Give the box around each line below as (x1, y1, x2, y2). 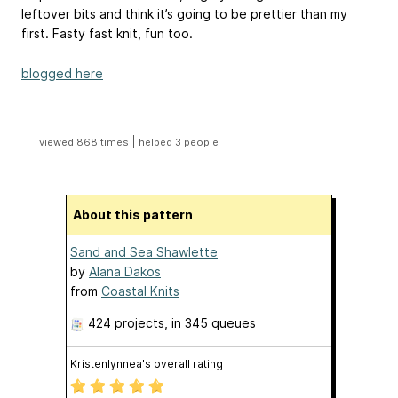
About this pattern (82, 207, 193, 223)
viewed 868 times (38, 136, 131, 149)
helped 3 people (138, 136, 219, 149)
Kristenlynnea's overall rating (70, 357, 223, 371)
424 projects (88, 315, 164, 331)
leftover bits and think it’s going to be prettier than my (21, 6, 347, 22)
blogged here (21, 66, 103, 82)
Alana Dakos (89, 264, 161, 280)
